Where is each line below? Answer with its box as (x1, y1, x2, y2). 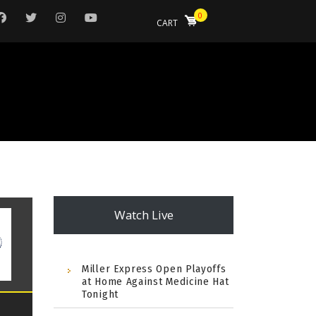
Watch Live (114, 207, 174, 224)
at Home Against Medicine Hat (82, 274, 229, 288)
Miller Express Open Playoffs (82, 262, 226, 275)
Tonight (82, 287, 119, 300)
